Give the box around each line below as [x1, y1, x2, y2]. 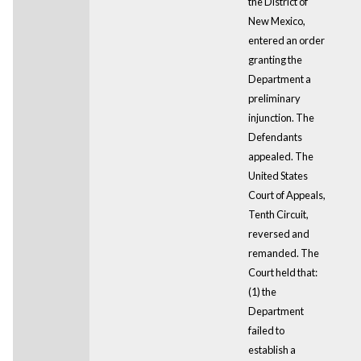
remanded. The [247, 246, 319, 259]
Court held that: [247, 265, 317, 279]
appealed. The [247, 149, 313, 163]
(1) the [247, 284, 276, 298]
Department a [247, 72, 311, 85]
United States [247, 168, 308, 182]
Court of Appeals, [247, 188, 326, 201]
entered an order [247, 33, 325, 47]
